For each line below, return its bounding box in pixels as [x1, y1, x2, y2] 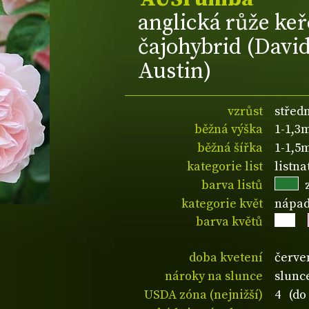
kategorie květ [181, 195, 263, 212]
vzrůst [228, 103, 263, 119]
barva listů [201, 177, 263, 193]
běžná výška [195, 121, 263, 138]
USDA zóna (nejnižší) [144, 286, 263, 303]
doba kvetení [189, 250, 263, 266]
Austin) [138, 58, 212, 86]
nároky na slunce [165, 268, 263, 285]
